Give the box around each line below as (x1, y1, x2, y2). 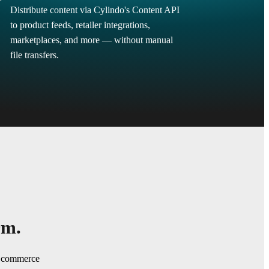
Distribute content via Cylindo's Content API (10, 4, 180, 16)
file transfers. (10, 49, 59, 61)
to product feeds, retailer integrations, (10, 19, 150, 31)
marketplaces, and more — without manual (10, 34, 173, 46)
